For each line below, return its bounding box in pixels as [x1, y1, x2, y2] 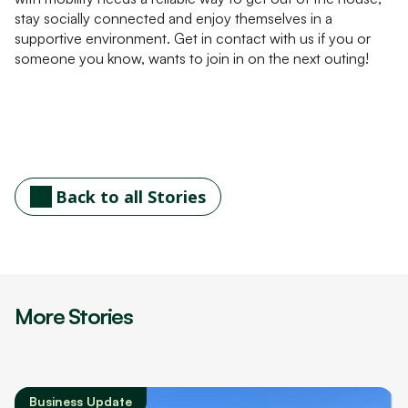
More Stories [15, 301, 132, 330]
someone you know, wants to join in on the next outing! [15, 48, 369, 67]
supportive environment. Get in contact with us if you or [15, 28, 371, 47]
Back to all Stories [56, 185, 206, 208]
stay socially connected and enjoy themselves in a [15, 8, 332, 27]
